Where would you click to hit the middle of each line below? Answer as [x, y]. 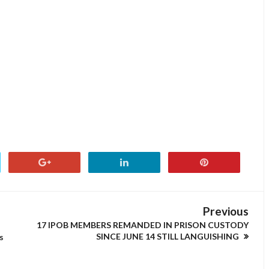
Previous [226, 211]
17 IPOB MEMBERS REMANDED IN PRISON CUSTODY [143, 225]
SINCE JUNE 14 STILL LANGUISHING [168, 236]
